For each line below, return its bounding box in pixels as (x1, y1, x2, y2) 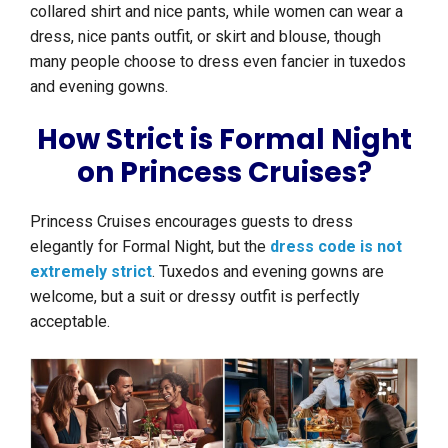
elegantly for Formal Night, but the (30, 236, 270, 256)
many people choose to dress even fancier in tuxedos (30, 51, 406, 71)
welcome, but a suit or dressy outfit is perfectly (30, 286, 360, 306)
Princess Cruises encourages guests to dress (30, 211, 353, 231)
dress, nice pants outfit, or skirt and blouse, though (30, 26, 381, 46)
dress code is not (270, 236, 402, 256)
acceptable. (30, 311, 114, 331)
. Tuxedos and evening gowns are (152, 261, 384, 281)
